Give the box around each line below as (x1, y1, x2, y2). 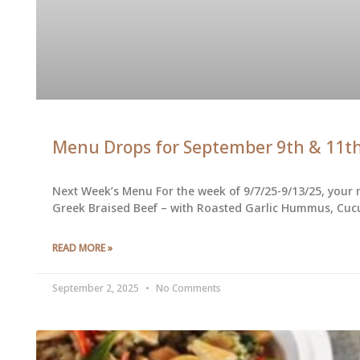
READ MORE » (51, 241, 112, 256)
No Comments (153, 281, 221, 296)
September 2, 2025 (51, 281, 141, 296)
